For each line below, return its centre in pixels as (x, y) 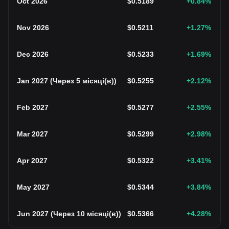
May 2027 (33, 187)
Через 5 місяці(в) (83, 81)
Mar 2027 (32, 134)
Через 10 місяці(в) (86, 214)
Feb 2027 (33, 107)
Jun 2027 (33, 214)
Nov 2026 (33, 28)
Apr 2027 (32, 161)
